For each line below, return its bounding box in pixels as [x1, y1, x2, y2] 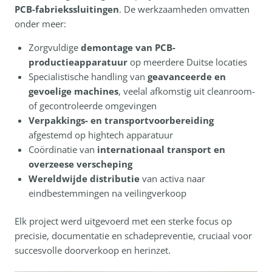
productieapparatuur [28, 55, 127, 68]
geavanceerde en [147, 70, 226, 83]
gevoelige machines [28, 84, 118, 97]
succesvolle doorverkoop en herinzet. [15, 244, 171, 257]
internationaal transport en [97, 143, 225, 155]
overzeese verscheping [28, 157, 132, 170]
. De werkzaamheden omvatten [119, 2, 250, 15]
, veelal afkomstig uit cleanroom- [118, 84, 255, 97]
